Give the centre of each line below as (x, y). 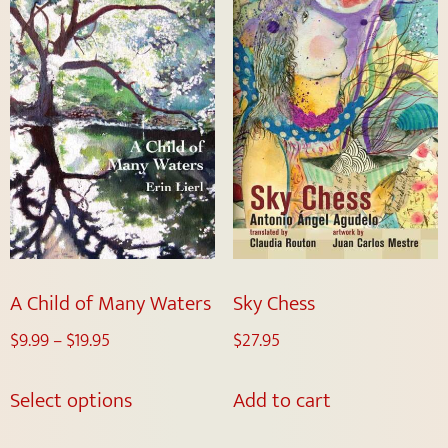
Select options (71, 401)
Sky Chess (273, 303)
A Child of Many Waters (110, 303)
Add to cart (281, 401)
